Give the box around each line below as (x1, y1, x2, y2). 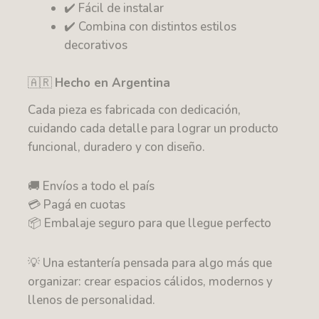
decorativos (64, 37, 128, 54)
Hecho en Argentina (55, 74, 171, 91)
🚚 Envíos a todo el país (28, 178, 155, 195)
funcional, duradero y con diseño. (28, 138, 206, 155)
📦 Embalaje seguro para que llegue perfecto (28, 215, 272, 232)
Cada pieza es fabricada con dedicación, (28, 101, 241, 118)
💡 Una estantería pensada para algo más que (28, 255, 273, 272)
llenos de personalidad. (28, 292, 156, 309)
